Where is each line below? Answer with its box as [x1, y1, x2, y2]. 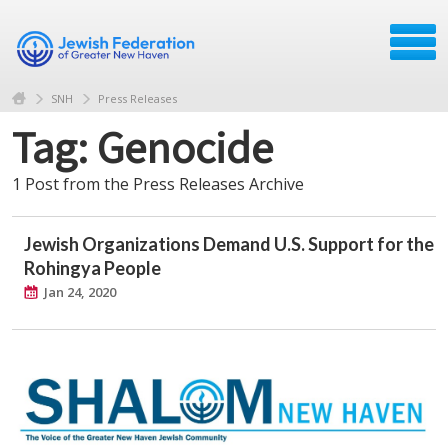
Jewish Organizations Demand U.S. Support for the [24, 232, 434, 255]
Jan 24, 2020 [44, 282, 116, 301]
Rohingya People [24, 256, 161, 279]
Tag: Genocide [12, 116, 273, 176]
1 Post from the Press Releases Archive [12, 172, 304, 195]
